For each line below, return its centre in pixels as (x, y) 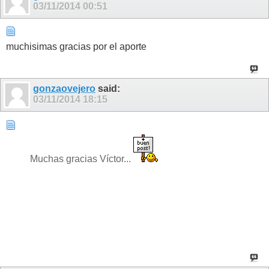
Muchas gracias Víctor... (82, 159)
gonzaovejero (64, 89)
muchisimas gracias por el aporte (76, 46)
